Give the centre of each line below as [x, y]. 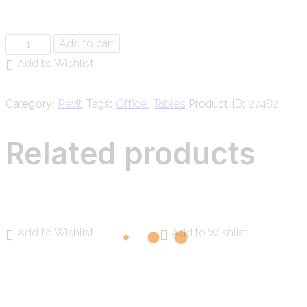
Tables [170, 103]
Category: [32, 103]
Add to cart [87, 43]
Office [131, 103]
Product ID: [218, 103]
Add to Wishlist [56, 63]
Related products [131, 154]
